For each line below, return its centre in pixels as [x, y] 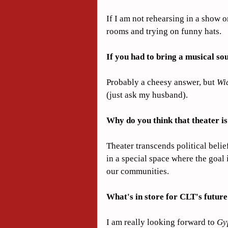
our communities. [138, 172]
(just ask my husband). [147, 95]
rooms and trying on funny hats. [164, 32]
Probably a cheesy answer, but [162, 82]
